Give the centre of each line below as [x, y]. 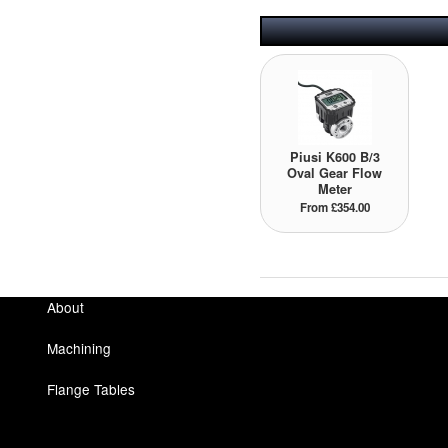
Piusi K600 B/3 [334, 157]
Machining [79, 348]
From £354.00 [334, 208]
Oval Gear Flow [335, 173]
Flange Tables [91, 389]
